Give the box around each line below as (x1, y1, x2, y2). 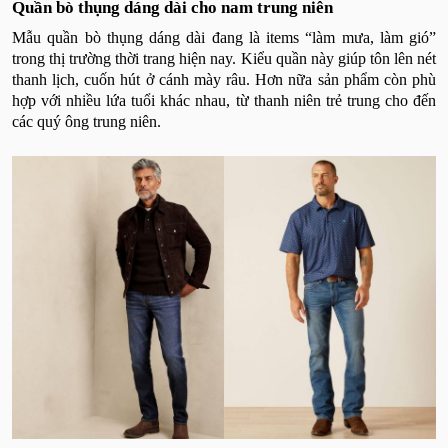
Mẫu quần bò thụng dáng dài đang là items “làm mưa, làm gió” (12, 29, 436, 47)
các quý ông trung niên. (12, 113, 161, 131)
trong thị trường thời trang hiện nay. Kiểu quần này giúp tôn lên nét (12, 50, 436, 68)
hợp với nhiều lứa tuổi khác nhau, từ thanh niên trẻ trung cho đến (12, 92, 436, 110)
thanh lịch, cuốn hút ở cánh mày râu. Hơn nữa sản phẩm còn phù (12, 71, 436, 89)
